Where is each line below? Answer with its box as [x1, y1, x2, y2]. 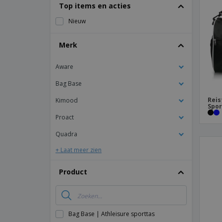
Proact [55, 113, 74, 121]
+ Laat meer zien [55, 146, 102, 154]
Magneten [149, 13, 177, 21]
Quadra [55, 130, 77, 138]
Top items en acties [59, 1, 131, 10]
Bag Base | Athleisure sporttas [68, 210, 155, 218]
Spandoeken [149, 28, 184, 36]
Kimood [55, 96, 78, 105]
